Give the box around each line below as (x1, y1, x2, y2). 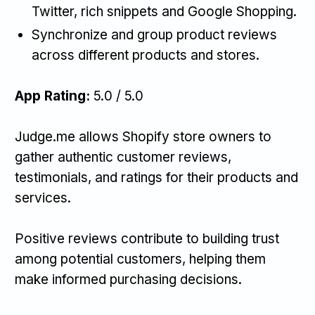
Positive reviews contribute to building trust (15, 231, 279, 247)
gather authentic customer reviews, (15, 149, 231, 166)
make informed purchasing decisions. (15, 271, 242, 288)
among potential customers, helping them (15, 251, 266, 268)
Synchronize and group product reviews (32, 27, 277, 44)
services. (15, 190, 71, 207)
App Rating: (15, 88, 94, 105)
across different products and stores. (32, 47, 259, 64)
